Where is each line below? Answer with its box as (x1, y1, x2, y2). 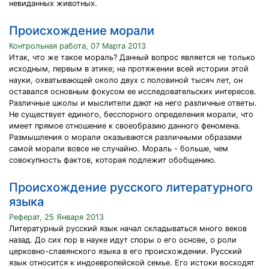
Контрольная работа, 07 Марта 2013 (9, 41, 146, 50)
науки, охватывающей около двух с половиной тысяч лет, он (9, 76, 243, 85)
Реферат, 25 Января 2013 (9, 213, 104, 222)
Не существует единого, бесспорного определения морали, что (9, 110, 253, 119)
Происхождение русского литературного (9, 180, 253, 195)
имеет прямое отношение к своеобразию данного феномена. (9, 121, 241, 130)
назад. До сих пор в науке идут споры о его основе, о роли (9, 235, 237, 244)
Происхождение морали (9, 23, 154, 38)
